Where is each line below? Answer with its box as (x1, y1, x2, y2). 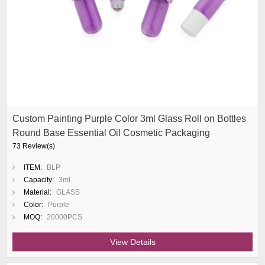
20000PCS (47, 213, 82, 221)
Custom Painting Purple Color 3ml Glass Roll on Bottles (12, 114, 246, 124)
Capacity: (24, 176, 54, 184)
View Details (109, 237, 156, 247)
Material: (24, 188, 51, 196)
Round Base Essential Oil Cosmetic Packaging (12, 128, 210, 138)
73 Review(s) (12, 142, 55, 150)
